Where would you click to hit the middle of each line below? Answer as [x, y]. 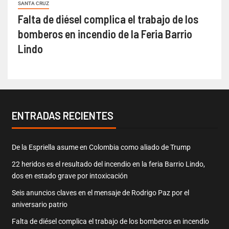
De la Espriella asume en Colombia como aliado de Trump [101, 147]
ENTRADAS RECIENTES [62, 116]
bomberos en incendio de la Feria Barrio [105, 34]
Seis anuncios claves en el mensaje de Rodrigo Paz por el [100, 193]
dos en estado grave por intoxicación [70, 176]
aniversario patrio [39, 205]
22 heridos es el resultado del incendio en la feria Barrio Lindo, [108, 164]
